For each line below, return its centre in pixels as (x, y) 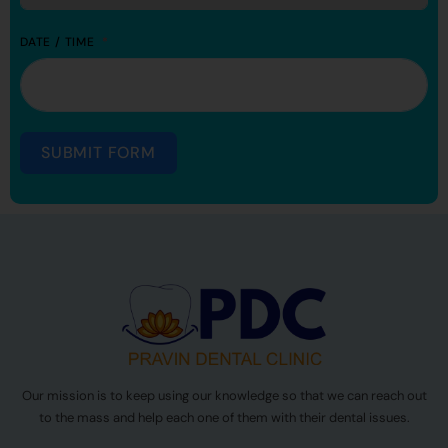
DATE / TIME (57, 42)
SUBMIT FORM (98, 153)
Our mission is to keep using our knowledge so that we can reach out (224, 395)
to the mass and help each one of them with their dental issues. (224, 417)
